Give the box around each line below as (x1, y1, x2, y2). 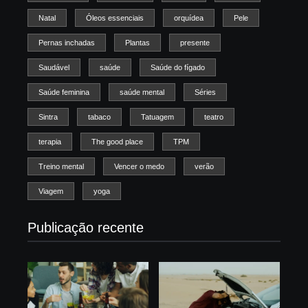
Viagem (38, 187, 63, 196)
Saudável (38, 63, 69, 72)
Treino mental (38, 162, 84, 171)
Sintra (38, 113, 58, 122)
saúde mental (120, 88, 164, 97)
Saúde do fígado (151, 63, 205, 72)
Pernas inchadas (38, 38, 95, 47)
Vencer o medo (114, 162, 164, 171)
